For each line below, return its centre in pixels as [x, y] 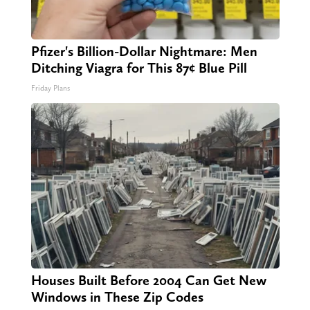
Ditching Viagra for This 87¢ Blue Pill [139, 67]
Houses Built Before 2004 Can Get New [148, 280]
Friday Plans [50, 88]
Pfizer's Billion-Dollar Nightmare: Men [144, 51]
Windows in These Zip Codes [117, 297]
